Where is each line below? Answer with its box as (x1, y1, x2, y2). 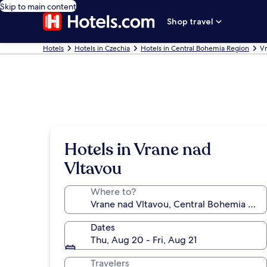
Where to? (91, 185, 136, 198)
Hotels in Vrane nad (64, 138, 211, 161)
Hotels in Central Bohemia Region (141, 44, 249, 53)
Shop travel (167, 16, 214, 27)
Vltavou (64, 157, 122, 180)
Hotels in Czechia (74, 44, 130, 53)
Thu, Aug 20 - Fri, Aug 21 (91, 234, 197, 246)
